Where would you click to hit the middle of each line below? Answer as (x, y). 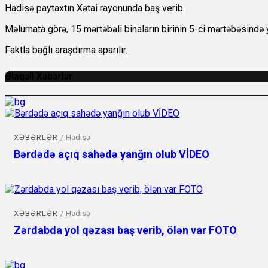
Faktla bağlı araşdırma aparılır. (66, 50)
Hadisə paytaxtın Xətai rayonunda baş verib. (95, 8)
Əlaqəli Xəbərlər (39, 77)
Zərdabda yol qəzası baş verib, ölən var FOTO (125, 230)
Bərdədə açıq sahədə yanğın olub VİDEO (112, 154)
